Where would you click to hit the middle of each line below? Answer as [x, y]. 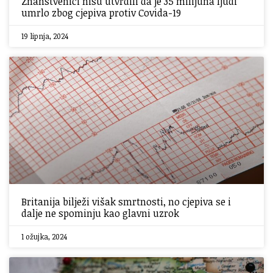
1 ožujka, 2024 [44, 236]
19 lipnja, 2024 [45, 36]
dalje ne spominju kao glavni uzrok [100, 213]
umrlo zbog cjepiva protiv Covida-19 [101, 13]
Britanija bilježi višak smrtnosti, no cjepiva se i [126, 202]
